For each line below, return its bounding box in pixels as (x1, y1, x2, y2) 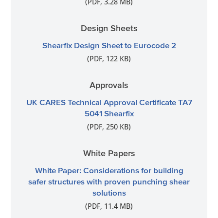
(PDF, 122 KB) (87, 54, 131, 64)
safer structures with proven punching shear (28, 177, 190, 186)
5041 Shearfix (84, 109, 134, 118)
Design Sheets (80, 23, 138, 34)
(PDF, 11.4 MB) (85, 202, 133, 211)
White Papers (83, 148, 135, 159)
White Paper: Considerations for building (35, 165, 183, 175)
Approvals (90, 80, 128, 91)
